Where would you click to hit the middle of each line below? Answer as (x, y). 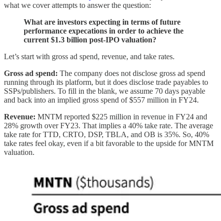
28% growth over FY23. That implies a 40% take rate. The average (109, 125)
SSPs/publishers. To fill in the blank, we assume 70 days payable (105, 91)
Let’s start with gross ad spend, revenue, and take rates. (89, 56)
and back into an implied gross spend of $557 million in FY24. (101, 100)
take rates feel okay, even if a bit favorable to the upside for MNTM (109, 143)
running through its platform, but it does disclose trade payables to (106, 82)
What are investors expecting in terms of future (102, 22)
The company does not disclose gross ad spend (131, 73)
